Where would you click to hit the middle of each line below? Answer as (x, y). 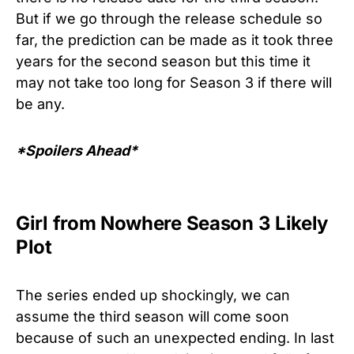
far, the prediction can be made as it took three (175, 40)
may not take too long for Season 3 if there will (174, 82)
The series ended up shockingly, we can (153, 295)
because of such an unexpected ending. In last (175, 337)
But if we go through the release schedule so (169, 18)
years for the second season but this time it (163, 61)
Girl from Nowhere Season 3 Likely (172, 223)
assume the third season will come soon (153, 316)
